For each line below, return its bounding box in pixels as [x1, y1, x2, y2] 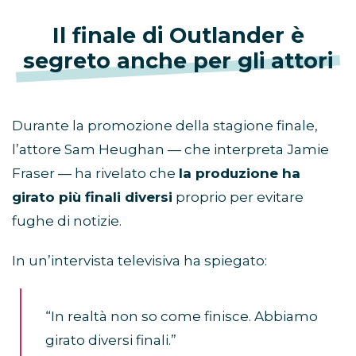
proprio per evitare [172, 188, 304, 205]
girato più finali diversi [12, 188, 172, 205]
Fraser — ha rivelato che [12, 164, 179, 181]
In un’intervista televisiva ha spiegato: [12, 252, 267, 269]
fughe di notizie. [12, 212, 122, 229]
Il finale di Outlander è [52, 21, 304, 48]
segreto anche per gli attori [23, 47, 333, 74]
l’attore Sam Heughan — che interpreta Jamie [12, 141, 329, 157]
